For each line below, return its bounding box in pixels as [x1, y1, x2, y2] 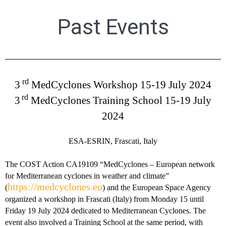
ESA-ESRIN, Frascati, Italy [69, 137, 157, 146]
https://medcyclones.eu [8, 181, 102, 193]
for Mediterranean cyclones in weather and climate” [5, 172, 169, 181]
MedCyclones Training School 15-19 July [28, 94, 212, 107]
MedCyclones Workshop [28, 79, 140, 91]
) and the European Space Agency [102, 183, 211, 192]
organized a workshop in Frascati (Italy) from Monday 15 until [5, 195, 204, 204]
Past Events [57, 15, 169, 40]
